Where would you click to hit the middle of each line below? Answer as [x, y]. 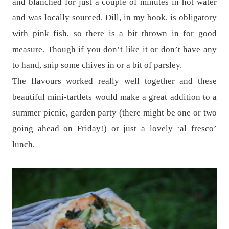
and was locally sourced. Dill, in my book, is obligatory [114, 17]
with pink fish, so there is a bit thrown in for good [114, 33]
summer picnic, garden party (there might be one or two [114, 112]
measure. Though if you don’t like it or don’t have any [114, 49]
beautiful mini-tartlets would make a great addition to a [114, 97]
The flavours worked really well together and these [114, 81]
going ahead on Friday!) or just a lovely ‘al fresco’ [114, 128]
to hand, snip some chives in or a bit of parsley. [97, 65]
